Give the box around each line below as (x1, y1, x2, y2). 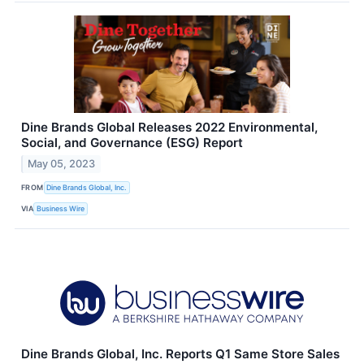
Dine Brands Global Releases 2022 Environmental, (21, 119, 318, 135)
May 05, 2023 (28, 157, 96, 170)
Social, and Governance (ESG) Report (21, 134, 243, 150)
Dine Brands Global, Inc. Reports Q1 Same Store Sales (21, 345, 340, 362)
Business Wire (37, 204, 85, 214)
